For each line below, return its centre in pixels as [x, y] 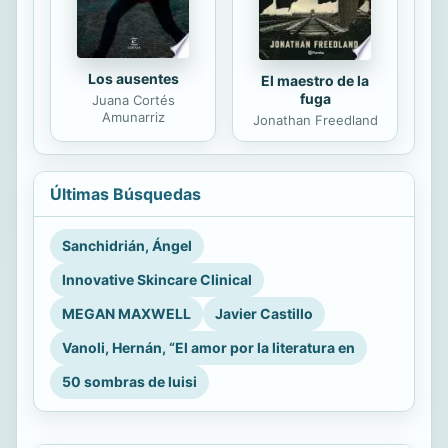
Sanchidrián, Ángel [127, 245]
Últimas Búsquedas [125, 193]
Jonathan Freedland [315, 119]
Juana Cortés [133, 99]
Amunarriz [133, 116]
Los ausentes [133, 78]
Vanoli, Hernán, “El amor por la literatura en [208, 347]
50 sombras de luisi [129, 381]
